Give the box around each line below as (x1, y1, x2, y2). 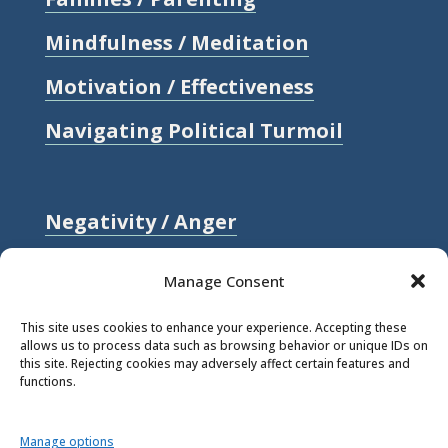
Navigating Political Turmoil (44, 116, 343, 144)
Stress (44, 339, 108, 367)
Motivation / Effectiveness (44, 72, 314, 100)
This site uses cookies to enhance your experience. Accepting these (20, 319, 407, 336)
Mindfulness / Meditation (44, 28, 309, 56)
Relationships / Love (44, 251, 255, 279)
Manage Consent (163, 271, 285, 291)
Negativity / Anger (44, 207, 237, 235)
